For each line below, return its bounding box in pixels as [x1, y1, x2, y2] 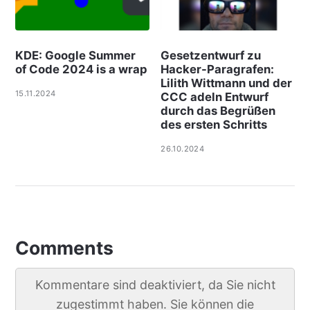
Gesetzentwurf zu [161, 48, 262, 63]
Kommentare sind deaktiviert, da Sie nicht [35, 277, 275, 293]
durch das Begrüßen [161, 104, 276, 118]
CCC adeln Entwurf [161, 90, 269, 104]
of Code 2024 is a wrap [15, 62, 147, 77]
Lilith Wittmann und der [161, 76, 293, 91]
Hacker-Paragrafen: [161, 62, 275, 77]
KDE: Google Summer [15, 48, 136, 63]
